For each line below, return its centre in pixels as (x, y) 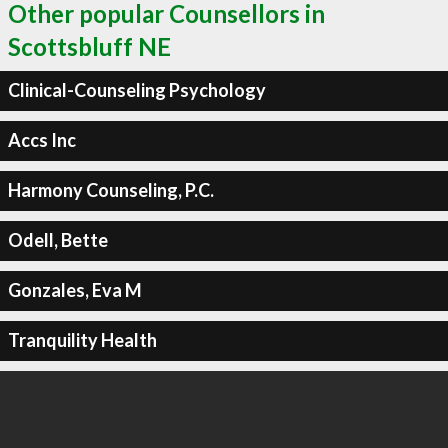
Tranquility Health (82, 340)
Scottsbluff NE (89, 46)
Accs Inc (41, 140)
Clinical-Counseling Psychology (136, 90)
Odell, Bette (57, 240)
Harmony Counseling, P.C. (110, 190)
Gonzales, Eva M (74, 290)
